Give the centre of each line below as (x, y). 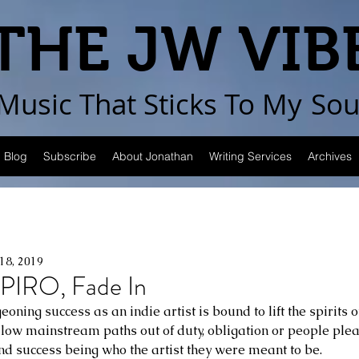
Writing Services (250, 156)
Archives (330, 156)
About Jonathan (153, 156)
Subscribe (70, 156)
